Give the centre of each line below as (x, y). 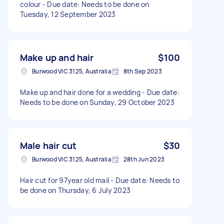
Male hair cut (48, 145)
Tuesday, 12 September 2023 (68, 14)
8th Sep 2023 (142, 71)
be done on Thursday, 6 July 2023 (75, 190)
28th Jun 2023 (144, 159)
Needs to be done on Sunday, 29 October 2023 (97, 102)
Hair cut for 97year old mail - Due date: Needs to (100, 180)
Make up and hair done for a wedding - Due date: (100, 92)
